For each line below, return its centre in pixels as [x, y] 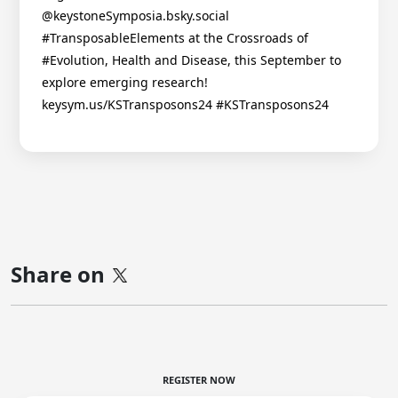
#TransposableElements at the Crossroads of [175, 38]
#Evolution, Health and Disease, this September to [191, 60]
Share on [60, 275]
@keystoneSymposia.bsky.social [135, 16]
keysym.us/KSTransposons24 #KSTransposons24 [185, 105]
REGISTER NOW [199, 380]
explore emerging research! [125, 83]
